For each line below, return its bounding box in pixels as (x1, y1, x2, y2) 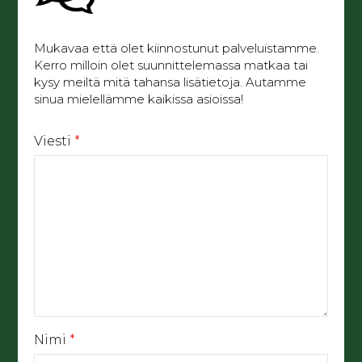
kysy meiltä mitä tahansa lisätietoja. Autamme (34, 74, 307, 90)
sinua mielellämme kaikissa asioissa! (34, 91, 244, 107)
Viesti (34, 133, 75, 149)
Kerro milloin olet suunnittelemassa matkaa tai (34, 57, 309, 74)
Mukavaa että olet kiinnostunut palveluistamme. (34, 40, 320, 57)
